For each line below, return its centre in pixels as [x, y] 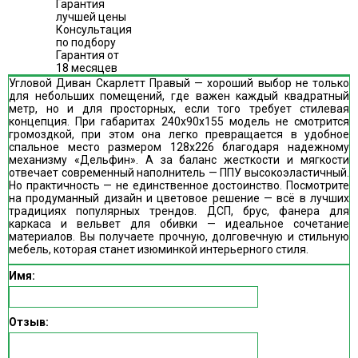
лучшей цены [91, 17]
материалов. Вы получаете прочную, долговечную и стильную [179, 237]
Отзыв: [29, 322]
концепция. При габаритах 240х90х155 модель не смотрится [179, 121]
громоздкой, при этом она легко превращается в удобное [179, 134]
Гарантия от [88, 55]
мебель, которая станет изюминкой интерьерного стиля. [159, 249]
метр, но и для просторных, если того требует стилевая [179, 109]
